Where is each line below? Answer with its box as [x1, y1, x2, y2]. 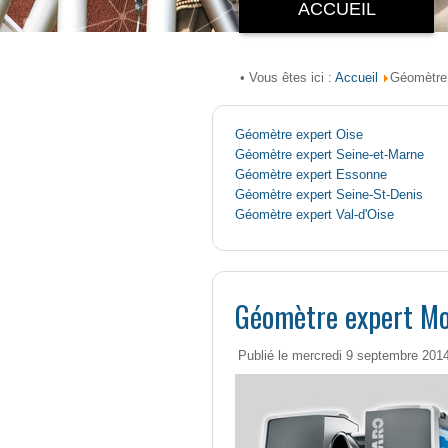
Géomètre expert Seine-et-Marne [235, 148, 424, 163]
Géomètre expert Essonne [235, 168, 387, 183]
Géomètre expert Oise [235, 128, 363, 143]
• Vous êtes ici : [240, 71, 332, 86]
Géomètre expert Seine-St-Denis [235, 188, 423, 203]
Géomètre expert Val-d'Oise [235, 208, 394, 223]
